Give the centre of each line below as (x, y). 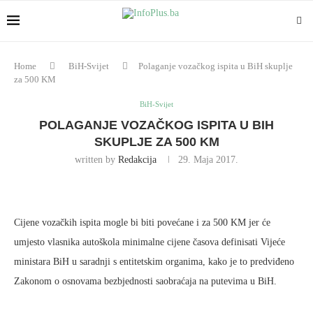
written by (96, 160)
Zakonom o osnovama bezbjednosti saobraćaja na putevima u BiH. (145, 281)
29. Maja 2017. (208, 160)
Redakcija (137, 160)
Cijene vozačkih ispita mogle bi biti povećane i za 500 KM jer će (142, 223)
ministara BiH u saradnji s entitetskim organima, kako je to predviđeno (154, 262)
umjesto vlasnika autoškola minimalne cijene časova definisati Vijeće (150, 242)
